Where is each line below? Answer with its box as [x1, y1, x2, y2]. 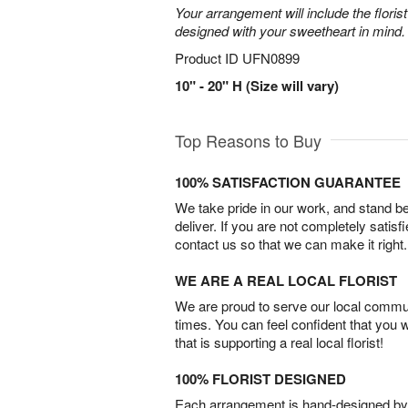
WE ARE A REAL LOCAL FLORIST [175, 270, 397, 291]
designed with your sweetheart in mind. [175, 21, 405, 40]
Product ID [175, 48, 242, 67]
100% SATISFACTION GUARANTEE [175, 172, 401, 192]
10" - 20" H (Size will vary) [175, 76, 339, 96]
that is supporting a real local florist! [175, 332, 383, 352]
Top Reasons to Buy [175, 128, 321, 152]
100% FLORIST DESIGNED [175, 369, 346, 389]
